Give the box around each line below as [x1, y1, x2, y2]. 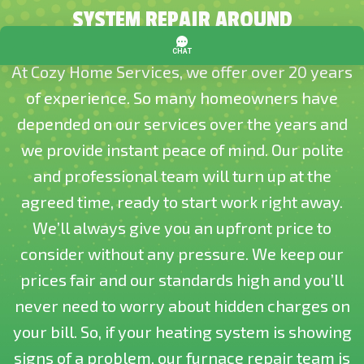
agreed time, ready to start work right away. [21, 192, 343, 211]
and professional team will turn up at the [32, 166, 331, 185]
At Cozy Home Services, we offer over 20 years [11, 62, 353, 81]
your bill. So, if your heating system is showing [12, 322, 352, 341]
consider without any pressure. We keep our [20, 244, 344, 263]
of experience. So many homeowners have [26, 88, 338, 107]
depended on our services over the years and [16, 114, 348, 133]
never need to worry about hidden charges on [14, 296, 350, 315]
